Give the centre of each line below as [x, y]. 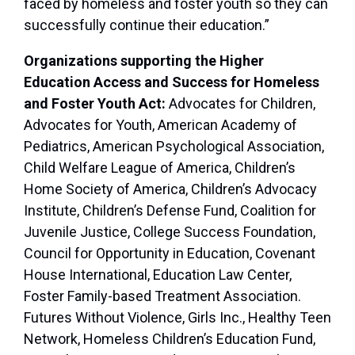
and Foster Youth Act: [95, 104]
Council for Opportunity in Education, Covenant [170, 254]
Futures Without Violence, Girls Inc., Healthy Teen [177, 318]
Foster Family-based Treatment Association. [162, 296]
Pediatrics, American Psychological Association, [174, 147]
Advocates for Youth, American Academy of [160, 125]
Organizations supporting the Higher [144, 61]
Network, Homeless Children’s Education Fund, [170, 339]
